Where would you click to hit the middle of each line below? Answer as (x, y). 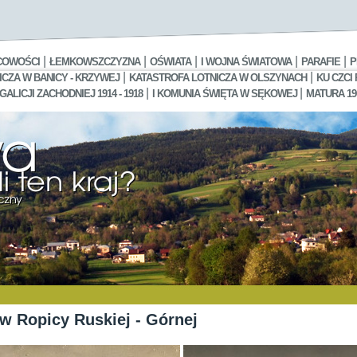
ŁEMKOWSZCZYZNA (95, 62)
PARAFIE (321, 62)
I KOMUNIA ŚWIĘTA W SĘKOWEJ (226, 94)
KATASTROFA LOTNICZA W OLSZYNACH (218, 78)
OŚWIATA (171, 62)
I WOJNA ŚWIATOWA (246, 62)
